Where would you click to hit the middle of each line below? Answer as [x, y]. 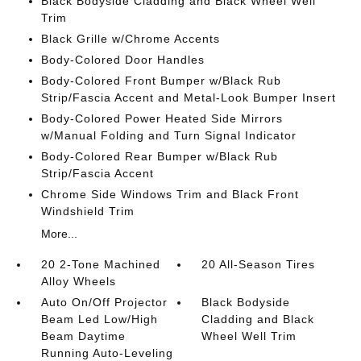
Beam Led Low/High [99, 319]
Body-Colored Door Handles [122, 60]
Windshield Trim [87, 211]
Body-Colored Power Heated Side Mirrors [162, 118]
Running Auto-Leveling [107, 353]
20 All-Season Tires [259, 264]
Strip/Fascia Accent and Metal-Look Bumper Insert [188, 98]
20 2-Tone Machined [100, 264]
